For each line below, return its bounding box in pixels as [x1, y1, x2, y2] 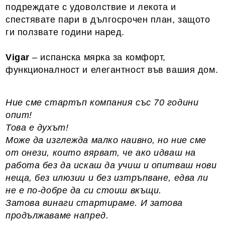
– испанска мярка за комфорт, [29, 52, 166, 62]
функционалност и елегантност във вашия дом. [6, 65, 218, 75]
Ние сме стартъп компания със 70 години [6, 97, 199, 107]
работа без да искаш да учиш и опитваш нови [6, 160, 217, 170]
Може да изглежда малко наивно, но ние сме [6, 135, 206, 145]
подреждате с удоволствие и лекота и [6, 2, 176, 12]
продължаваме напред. [6, 210, 109, 220]
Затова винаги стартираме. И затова [6, 198, 183, 208]
